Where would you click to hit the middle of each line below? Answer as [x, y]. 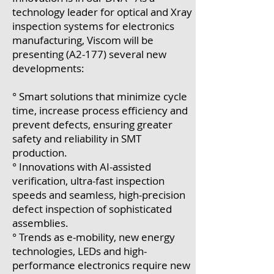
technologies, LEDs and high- [80, 251]
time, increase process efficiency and [100, 110]
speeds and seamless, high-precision [99, 195]
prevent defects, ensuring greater [92, 124]
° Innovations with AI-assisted [82, 167]
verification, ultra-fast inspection [88, 181]
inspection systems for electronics [93, 26]
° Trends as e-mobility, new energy [94, 237]
